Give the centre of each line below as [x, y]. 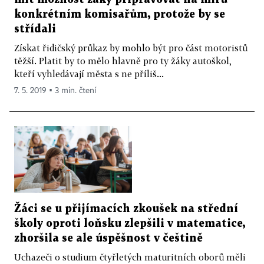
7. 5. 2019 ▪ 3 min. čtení [55, 90]
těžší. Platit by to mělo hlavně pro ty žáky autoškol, [123, 60]
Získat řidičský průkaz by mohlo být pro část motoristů [131, 47]
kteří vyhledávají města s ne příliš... [89, 73]
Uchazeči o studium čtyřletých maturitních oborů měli [130, 257]
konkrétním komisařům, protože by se [120, 14]
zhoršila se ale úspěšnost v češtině [108, 238]
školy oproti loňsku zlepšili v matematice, [130, 223]
